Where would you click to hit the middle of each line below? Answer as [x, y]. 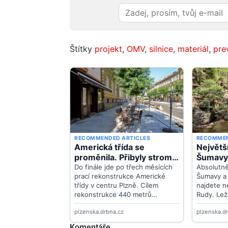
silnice [161, 49]
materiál [193, 49]
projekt [108, 49]
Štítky [82, 49]
